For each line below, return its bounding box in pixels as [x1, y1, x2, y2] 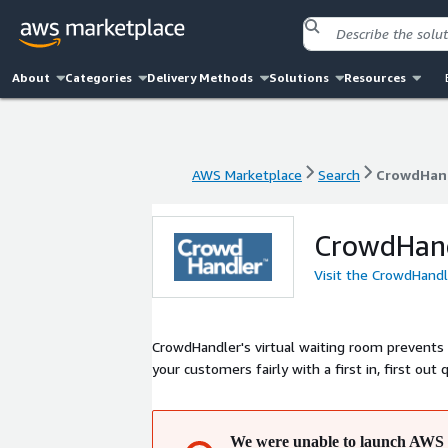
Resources [343, 70, 406, 85]
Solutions [268, 70, 329, 85]
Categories [65, 70, 133, 85]
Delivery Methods [147, 70, 254, 85]
